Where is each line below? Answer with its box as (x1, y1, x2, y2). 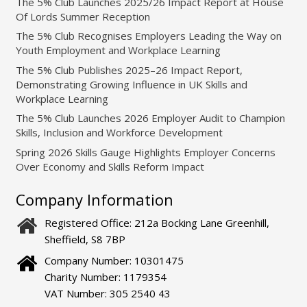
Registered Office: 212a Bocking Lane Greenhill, (44, 216, 269, 230)
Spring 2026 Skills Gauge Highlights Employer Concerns (15, 145, 275, 159)
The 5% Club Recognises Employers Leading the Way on (15, 29, 282, 43)
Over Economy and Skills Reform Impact (15, 159, 204, 173)
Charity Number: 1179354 (44, 270, 167, 284)
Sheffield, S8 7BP (44, 232, 125, 247)
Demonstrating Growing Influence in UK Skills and (15, 77, 247, 91)
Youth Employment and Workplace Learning (15, 43, 221, 58)
